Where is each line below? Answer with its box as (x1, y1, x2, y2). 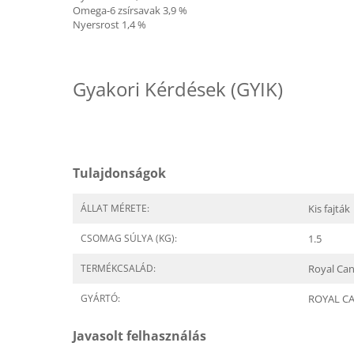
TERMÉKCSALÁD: (81, 262, 156, 275)
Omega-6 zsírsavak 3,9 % (73, 3, 187, 17)
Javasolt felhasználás (73, 327, 206, 345)
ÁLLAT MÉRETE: (81, 201, 149, 215)
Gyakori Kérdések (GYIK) (73, 76, 283, 102)
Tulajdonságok (73, 164, 166, 182)
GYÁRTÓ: (81, 292, 120, 305)
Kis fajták (308, 201, 350, 216)
